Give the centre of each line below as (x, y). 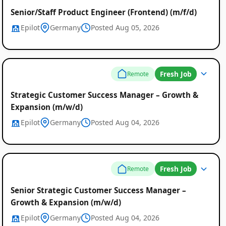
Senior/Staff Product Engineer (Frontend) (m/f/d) (103, 12)
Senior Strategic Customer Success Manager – (98, 190)
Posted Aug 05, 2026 (125, 27)
